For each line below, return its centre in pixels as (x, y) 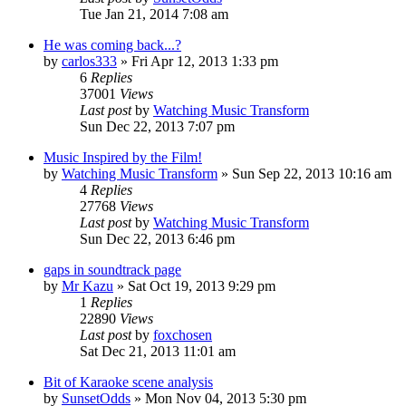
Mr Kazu (87, 285)
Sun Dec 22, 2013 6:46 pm (157, 238)
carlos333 (89, 61)
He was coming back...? (112, 44)
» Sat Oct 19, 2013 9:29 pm (194, 285)
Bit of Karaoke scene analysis (128, 382)
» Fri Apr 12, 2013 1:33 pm (198, 61)
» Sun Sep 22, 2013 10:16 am (304, 173)
